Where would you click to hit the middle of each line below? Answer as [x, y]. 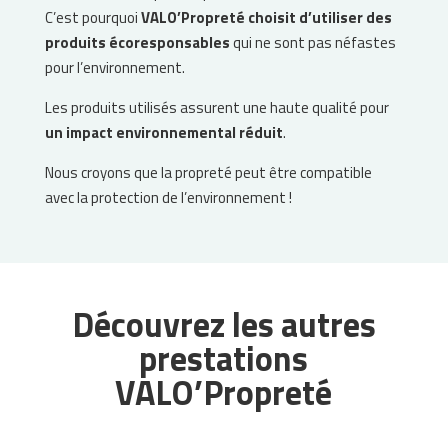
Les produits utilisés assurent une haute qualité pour [216, 108]
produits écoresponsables [137, 43]
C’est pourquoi [92, 18]
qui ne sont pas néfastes [312, 43]
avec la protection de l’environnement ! [168, 198]
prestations [224, 358]
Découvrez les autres [223, 324]
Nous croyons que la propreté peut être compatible [208, 173]
